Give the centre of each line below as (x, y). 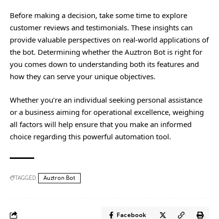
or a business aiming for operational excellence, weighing (107, 112)
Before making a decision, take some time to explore (99, 15)
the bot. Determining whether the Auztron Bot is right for (106, 52)
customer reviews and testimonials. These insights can (101, 28)
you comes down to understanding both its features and (104, 64)
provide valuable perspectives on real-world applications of (109, 40)
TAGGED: (26, 178)
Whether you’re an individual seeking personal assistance (106, 99)
